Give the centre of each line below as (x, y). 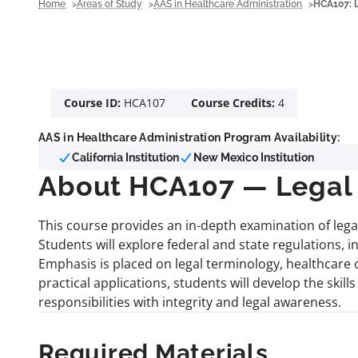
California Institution (125, 157)
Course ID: (94, 103)
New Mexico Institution (254, 157)
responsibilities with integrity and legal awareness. (190, 302)
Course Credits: (235, 103)
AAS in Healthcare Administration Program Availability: (189, 137)
